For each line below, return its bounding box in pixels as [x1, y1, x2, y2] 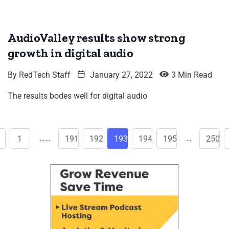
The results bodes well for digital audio [8, 91, 147, 101]
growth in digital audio [8, 46, 133, 61]
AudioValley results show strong [8, 31, 185, 45]
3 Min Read [171, 70, 212, 80]
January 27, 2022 [88, 70, 153, 80]
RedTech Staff [19, 70, 71, 80]
